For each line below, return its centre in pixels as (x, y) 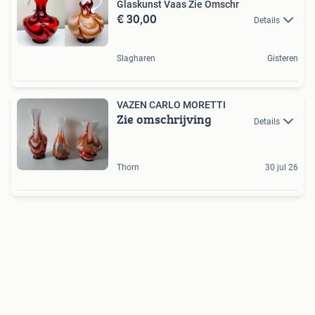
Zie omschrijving (164, 120)
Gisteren (283, 59)
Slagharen (136, 59)
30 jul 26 (282, 167)
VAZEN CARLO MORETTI (171, 105)
